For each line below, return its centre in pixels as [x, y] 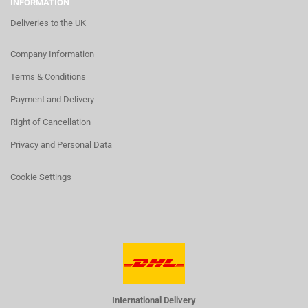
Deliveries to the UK [48, 23]
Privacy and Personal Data [61, 145]
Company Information [52, 54]
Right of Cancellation [51, 122]
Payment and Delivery [52, 99]
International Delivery [154, 300]
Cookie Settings [41, 177]
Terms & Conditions [48, 77]
